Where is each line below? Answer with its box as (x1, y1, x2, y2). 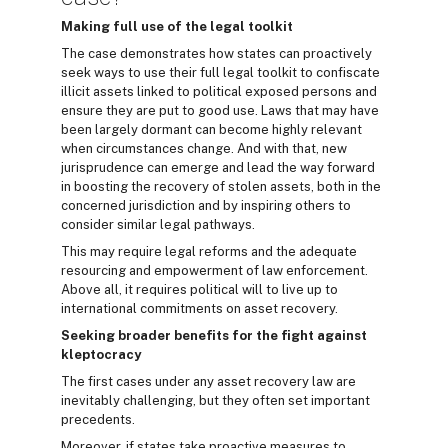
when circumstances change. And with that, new (61, 141, 347, 157)
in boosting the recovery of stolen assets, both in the (61, 179, 381, 195)
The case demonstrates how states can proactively (61, 46, 372, 62)
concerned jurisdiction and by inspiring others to (61, 198, 351, 214)
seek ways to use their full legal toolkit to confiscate (61, 65, 380, 81)
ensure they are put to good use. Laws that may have (61, 103, 379, 119)
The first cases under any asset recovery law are (61, 374, 356, 390)
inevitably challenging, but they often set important (61, 393, 370, 409)
